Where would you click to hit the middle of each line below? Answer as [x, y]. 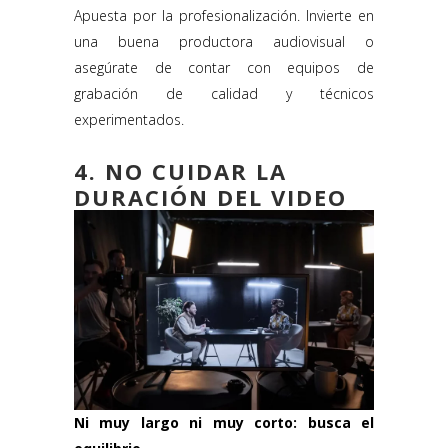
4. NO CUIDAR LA [180, 171]
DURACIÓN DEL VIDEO [210, 197]
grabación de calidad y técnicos [224, 94]
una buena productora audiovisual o [224, 42]
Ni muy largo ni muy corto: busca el [224, 423]
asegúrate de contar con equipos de [224, 68]
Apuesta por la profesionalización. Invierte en [224, 16]
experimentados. [129, 120]
